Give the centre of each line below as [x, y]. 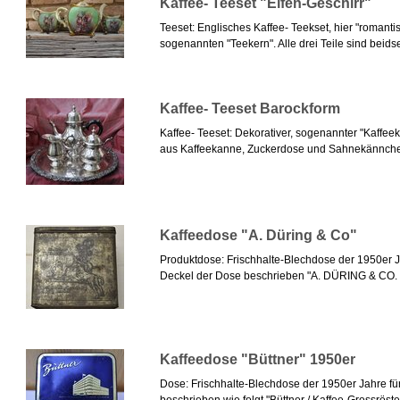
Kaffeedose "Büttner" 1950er [257, 360]
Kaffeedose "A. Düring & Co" [258, 236]
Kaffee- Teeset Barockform [250, 109]
